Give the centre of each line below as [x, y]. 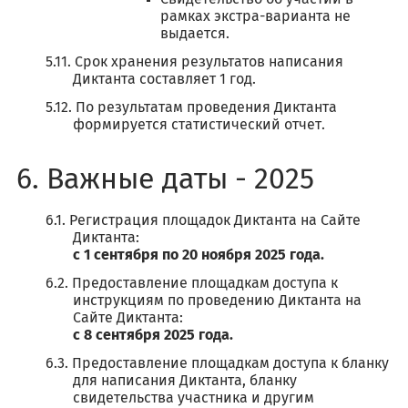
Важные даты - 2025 [180, 180]
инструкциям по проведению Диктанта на [217, 301]
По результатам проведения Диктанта [206, 107]
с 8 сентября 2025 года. [153, 335]
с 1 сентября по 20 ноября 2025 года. [199, 255]
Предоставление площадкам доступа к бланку [230, 363]
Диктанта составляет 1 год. [164, 79]
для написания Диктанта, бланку [185, 381]
